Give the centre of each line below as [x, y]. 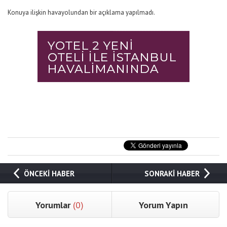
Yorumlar [54, 205]
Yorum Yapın [164, 205]
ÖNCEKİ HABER [49, 173]
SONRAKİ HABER [172, 173]
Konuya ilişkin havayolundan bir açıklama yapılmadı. [81, 12]
